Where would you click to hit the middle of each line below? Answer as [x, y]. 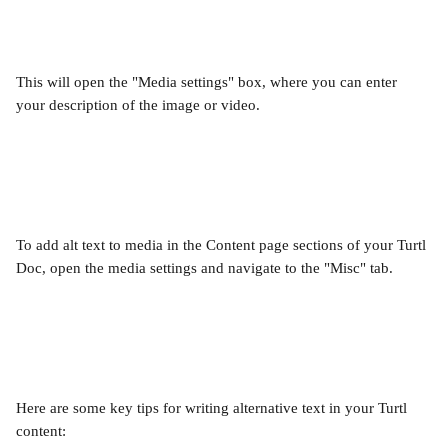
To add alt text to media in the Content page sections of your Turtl [223, 245]
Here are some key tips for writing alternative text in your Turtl [213, 408]
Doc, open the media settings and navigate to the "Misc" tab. [204, 268]
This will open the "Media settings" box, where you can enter [208, 82]
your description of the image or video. [138, 105]
